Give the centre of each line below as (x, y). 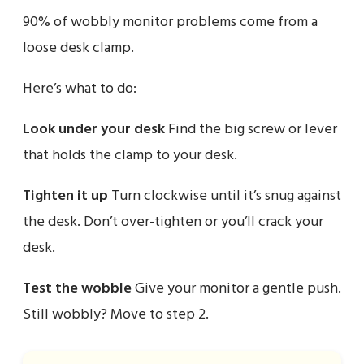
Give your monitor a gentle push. (236, 288)
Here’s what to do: (80, 89)
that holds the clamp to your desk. (130, 155)
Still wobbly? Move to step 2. (116, 314)
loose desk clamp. (78, 48)
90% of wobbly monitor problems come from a (170, 22)
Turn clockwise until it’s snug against (225, 196)
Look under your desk (94, 129)
